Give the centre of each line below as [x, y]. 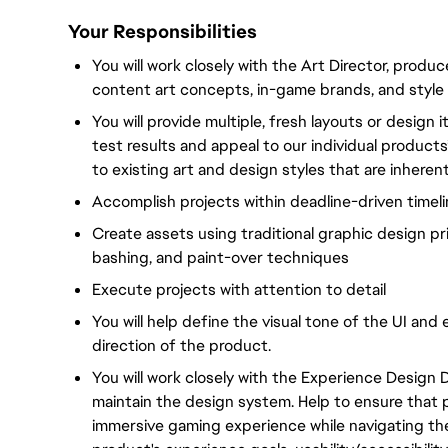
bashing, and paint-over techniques [220, 257]
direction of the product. [181, 345]
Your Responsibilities [162, 31]
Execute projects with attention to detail [239, 289]
